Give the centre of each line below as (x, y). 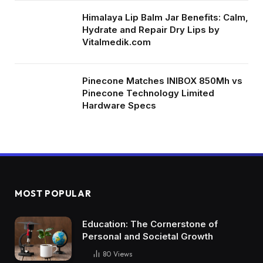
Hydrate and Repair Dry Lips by (151, 30)
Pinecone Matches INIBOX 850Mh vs (162, 81)
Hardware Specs (119, 106)
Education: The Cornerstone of (150, 224)
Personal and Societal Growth (148, 237)
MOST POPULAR (53, 194)
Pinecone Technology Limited (148, 93)
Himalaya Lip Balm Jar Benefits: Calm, (165, 18)
